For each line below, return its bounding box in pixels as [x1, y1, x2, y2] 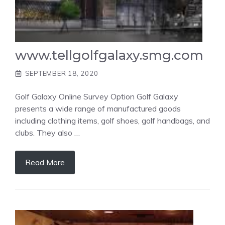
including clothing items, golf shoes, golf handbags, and [15, 115, 210, 126]
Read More [25, 157, 65, 167]
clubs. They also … [15, 127, 80, 138]
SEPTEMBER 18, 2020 [25, 69, 98, 78]
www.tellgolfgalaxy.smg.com [15, 47, 203, 64]
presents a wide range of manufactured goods [15, 103, 181, 114]
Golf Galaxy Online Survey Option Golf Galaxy [15, 91, 178, 101]
